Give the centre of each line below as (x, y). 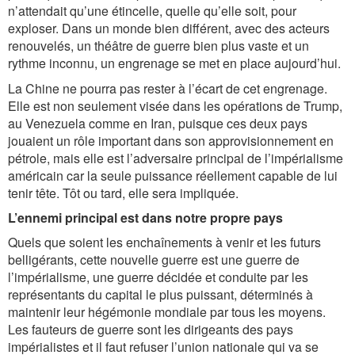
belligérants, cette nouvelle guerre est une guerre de (154, 260)
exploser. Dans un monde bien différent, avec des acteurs (169, 28)
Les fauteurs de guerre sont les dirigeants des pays (151, 329)
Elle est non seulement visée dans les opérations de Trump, (175, 106)
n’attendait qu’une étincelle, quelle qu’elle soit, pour (152, 11)
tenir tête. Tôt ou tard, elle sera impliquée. (123, 193)
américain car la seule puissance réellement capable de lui (173, 176)
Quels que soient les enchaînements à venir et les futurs (164, 242)
